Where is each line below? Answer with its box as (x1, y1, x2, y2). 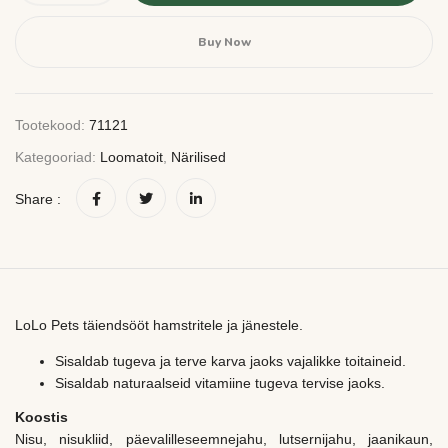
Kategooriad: (15, 149, 100, 165)
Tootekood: (15, 117, 89, 133)
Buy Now (197, 34, 251, 50)
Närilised (171, 149, 226, 165)
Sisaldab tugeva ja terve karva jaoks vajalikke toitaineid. (55, 353, 406, 369)
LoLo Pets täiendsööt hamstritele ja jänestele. (15, 317, 303, 333)
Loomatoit (100, 149, 163, 165)
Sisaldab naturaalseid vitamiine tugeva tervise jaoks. (55, 375, 385, 391)
